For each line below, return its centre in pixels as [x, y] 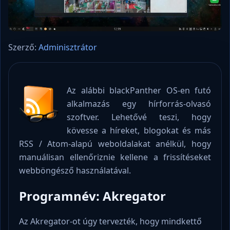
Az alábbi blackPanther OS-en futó [139, 91]
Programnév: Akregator [92, 196]
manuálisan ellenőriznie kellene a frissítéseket [115, 157]
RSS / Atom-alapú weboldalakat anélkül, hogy [115, 144]
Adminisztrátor [68, 47]
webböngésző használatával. [75, 171]
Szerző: [23, 47]
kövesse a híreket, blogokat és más [139, 131]
